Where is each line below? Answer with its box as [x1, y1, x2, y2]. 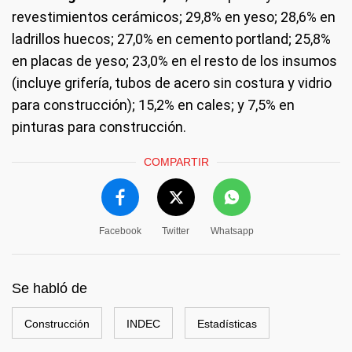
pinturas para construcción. [12, 118, 186, 135]
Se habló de [12, 280, 87, 296]
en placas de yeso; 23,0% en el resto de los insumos [12, 52, 337, 69]
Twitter [162, 225, 189, 236]
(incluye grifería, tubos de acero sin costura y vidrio [12, 74, 332, 91]
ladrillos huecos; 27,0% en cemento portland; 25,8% [12, 30, 331, 47]
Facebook [98, 225, 141, 236]
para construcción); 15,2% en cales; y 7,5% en [12, 96, 295, 113]
